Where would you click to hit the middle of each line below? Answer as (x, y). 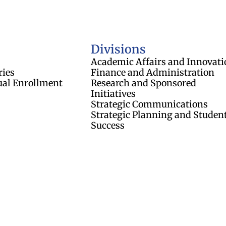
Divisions (118, 49)
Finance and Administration (152, 72)
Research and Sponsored (143, 83)
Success (107, 125)
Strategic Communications (149, 104)
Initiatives (113, 93)
